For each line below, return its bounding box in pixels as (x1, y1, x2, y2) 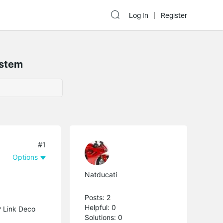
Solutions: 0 (85, 213, 123, 222)
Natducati (85, 170, 117, 179)
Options (12, 152, 38, 161)
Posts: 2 (85, 193, 111, 202)
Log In (129, 11, 148, 20)
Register (161, 11, 187, 20)
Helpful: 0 (85, 203, 116, 212)
